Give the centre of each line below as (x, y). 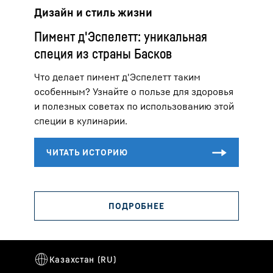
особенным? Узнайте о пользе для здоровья (134, 92)
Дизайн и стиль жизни (93, 12)
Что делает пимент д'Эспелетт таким (117, 77)
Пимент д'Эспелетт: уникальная (121, 37)
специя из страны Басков (103, 54)
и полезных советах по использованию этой (134, 106)
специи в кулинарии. (81, 121)
